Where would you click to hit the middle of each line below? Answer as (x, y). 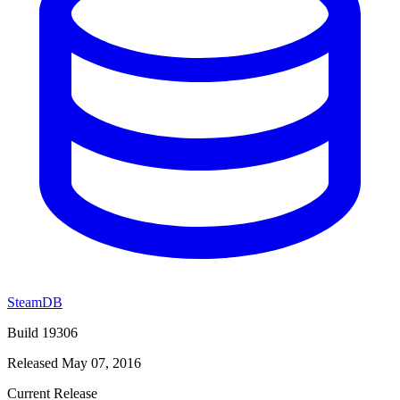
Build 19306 (42, 332)
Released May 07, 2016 (74, 362)
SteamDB (35, 302)
